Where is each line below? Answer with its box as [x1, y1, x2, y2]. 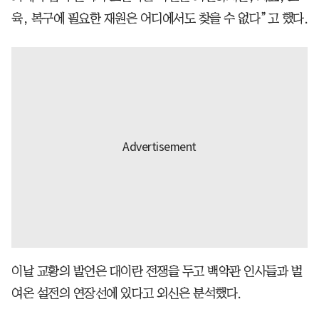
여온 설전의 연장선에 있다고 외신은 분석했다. [11, 286, 241, 300]
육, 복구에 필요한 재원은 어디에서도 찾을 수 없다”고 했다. [11, 11, 308, 25]
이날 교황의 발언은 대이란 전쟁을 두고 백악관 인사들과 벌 [11, 264, 302, 278]
